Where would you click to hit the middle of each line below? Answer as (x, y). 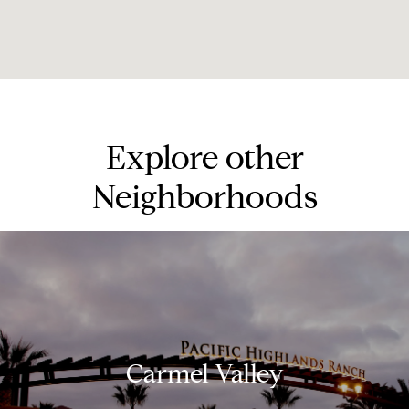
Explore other (204, 158)
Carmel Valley (204, 373)
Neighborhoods (204, 197)
